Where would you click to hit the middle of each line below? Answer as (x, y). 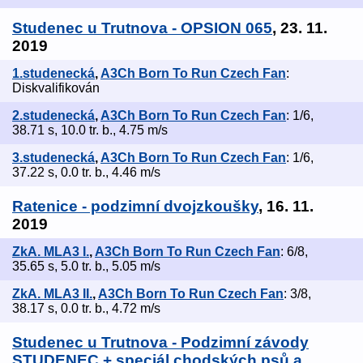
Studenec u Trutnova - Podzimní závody (160, 343)
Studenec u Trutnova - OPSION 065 (142, 28)
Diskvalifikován (56, 88)
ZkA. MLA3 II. (52, 294)
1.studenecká (53, 74)
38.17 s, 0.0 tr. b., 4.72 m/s (86, 309)
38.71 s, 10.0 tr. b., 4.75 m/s (90, 130)
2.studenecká (53, 116)
